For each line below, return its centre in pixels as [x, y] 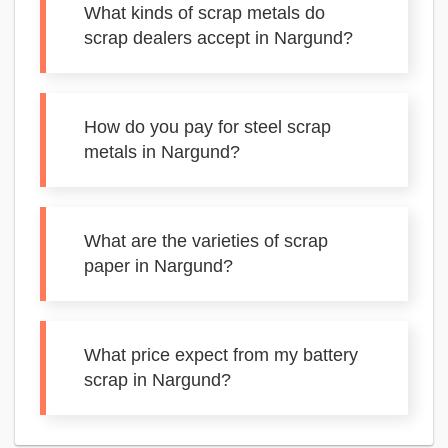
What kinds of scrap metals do [204, 13]
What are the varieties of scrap [206, 241]
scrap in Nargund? [157, 380]
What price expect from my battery [221, 355]
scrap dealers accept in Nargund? [218, 38]
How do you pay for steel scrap [207, 127]
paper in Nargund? [158, 266]
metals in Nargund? [162, 152]
